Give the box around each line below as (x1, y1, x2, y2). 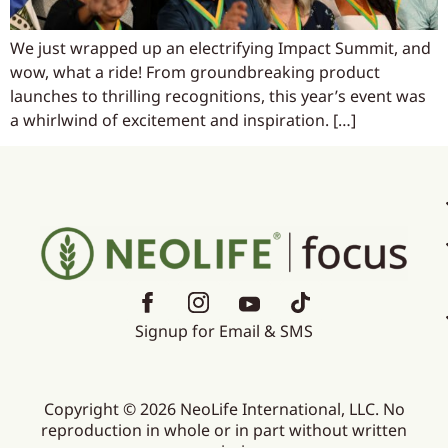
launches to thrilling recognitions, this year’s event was (10, 84, 426, 107)
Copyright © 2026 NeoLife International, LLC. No (43, 398, 405, 421)
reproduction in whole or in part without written (41, 419, 407, 442)
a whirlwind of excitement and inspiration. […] (10, 108, 356, 131)
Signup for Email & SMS (135, 320, 313, 343)
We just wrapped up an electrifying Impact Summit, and (10, 36, 431, 59)
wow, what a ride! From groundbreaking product (10, 60, 380, 83)
